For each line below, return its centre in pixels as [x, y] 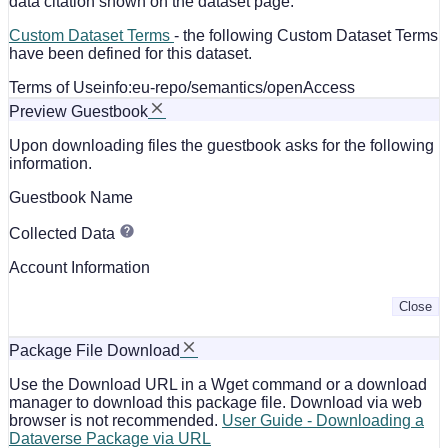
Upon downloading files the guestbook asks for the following [221, 145]
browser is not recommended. [115, 420]
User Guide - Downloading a [323, 420]
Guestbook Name [71, 197]
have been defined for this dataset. [130, 53]
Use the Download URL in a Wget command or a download [218, 384]
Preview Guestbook [78, 111]
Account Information [79, 267]
